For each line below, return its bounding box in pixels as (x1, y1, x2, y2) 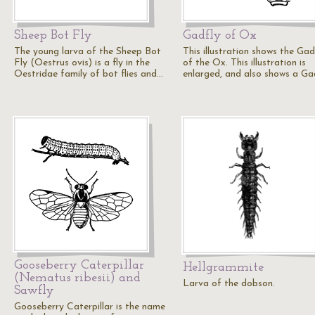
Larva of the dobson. (183, 278, 275, 289)
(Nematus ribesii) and (14, 271, 141, 285)
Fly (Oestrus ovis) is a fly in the (14, 58, 150, 68)
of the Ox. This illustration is (183, 58, 306, 68)
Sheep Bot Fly (14, 29, 92, 42)
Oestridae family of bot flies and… (14, 69, 163, 79)
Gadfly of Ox (183, 29, 257, 42)
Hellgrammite (183, 261, 264, 274)
